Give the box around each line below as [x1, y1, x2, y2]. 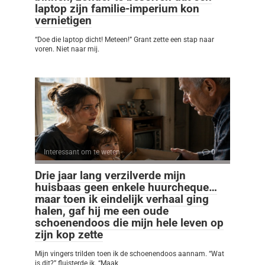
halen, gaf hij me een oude [35, 203, 169, 218]
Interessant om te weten [44, 147, 120, 156]
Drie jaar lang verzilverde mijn [35, 168, 186, 182]
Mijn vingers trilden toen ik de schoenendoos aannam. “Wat [35, 249, 224, 258]
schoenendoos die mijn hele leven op [35, 215, 224, 230]
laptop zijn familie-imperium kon [35, 1, 199, 15]
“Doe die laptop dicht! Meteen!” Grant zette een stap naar [35, 35, 214, 44]
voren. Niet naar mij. [35, 44, 99, 53]
